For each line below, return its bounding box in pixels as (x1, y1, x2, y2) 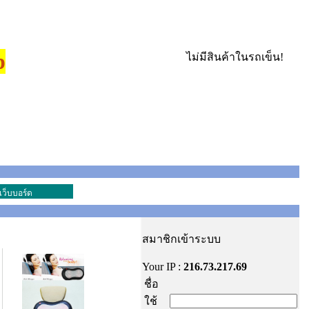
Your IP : (141, 261, 183, 272)
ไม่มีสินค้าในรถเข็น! (186, 51, 283, 63)
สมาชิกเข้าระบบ (141, 233, 221, 245)
